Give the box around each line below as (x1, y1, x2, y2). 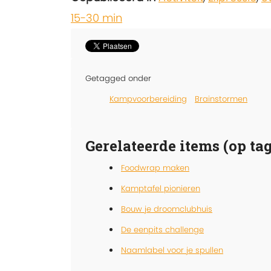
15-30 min (71, 10, 122, 25)
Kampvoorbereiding (109, 93, 187, 105)
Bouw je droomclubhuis (121, 203, 212, 215)
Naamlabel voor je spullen (121, 244, 223, 256)
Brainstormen (195, 93, 247, 105)
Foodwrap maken (121, 162, 189, 174)
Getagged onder (85, 72, 151, 84)
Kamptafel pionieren (121, 182, 200, 194)
